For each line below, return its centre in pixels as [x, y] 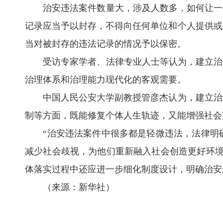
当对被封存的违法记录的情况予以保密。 [106, 44]
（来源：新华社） [70, 187]
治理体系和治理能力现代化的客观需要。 [106, 80]
